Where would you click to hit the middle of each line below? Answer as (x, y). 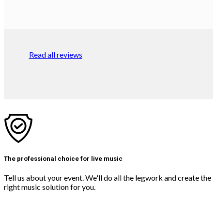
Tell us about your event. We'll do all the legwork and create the (108, 177)
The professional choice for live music (63, 158)
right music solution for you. (50, 186)
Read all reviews (55, 54)
